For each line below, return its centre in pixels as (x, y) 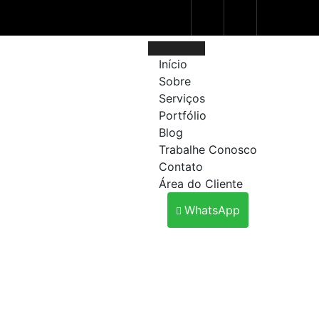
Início (173, 64)
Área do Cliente (201, 184)
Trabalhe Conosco (208, 150)
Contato (181, 167)
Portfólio (183, 115)
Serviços (182, 98)
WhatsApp (212, 210)
